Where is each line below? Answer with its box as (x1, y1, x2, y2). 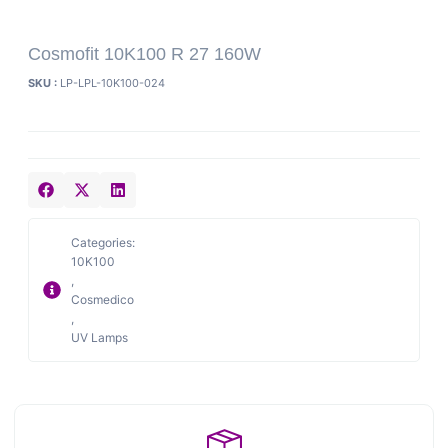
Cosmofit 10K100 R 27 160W (28, 44, 261, 64)
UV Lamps (70, 330, 128, 346)
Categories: (70, 235, 135, 251)
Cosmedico (70, 292, 134, 308)
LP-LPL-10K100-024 (60, 76, 165, 90)
